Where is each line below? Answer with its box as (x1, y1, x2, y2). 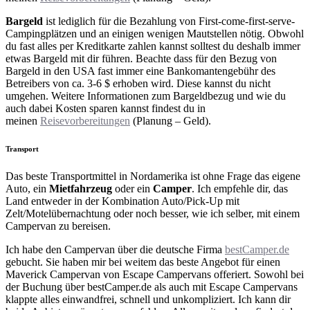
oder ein (112, 182, 153, 194)
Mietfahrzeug (49, 182, 112, 194)
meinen (6, 114, 40, 127)
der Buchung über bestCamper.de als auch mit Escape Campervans (6, 280, 298, 293)
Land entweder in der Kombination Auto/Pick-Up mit (6, 194, 239, 207)
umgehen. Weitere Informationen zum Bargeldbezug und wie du (6, 89, 286, 102)
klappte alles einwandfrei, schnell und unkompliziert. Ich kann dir (6, 293, 291, 305)
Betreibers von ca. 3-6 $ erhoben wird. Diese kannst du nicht (6, 77, 271, 89)
